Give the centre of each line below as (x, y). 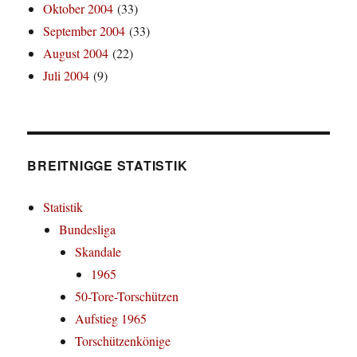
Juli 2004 (67, 76)
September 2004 (84, 31)
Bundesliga (88, 229)
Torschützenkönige (123, 341)
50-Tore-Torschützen (127, 296)
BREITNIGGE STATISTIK (108, 166)
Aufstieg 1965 (111, 319)
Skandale (98, 252)
